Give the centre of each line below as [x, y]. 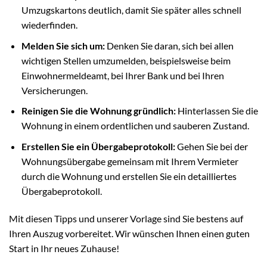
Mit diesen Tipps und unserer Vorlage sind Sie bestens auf [126, 218]
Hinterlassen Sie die [217, 111]
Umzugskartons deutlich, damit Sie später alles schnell [131, 10]
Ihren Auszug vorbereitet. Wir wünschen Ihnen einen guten [129, 233]
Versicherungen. [54, 90]
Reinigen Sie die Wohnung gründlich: [98, 111]
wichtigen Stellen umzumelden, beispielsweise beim [126, 60]
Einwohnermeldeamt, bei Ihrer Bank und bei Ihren [122, 75]
